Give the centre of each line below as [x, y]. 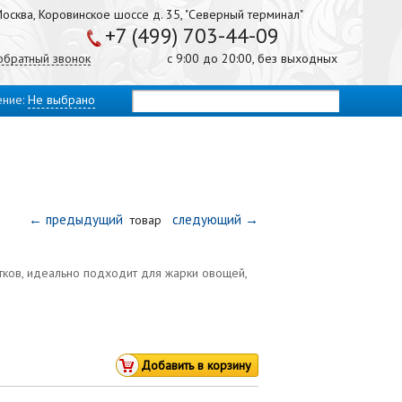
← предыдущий [78, 219]
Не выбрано [61, 100]
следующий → [212, 219]
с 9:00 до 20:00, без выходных [252, 58]
